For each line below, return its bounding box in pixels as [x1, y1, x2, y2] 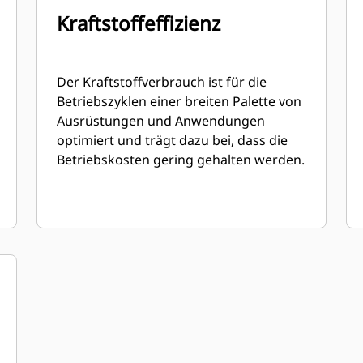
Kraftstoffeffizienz [57, 10, 221, 36]
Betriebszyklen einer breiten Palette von [57, 92, 302, 110]
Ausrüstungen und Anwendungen [57, 112, 266, 130]
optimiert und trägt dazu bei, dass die [57, 131, 288, 149]
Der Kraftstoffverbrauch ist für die [57, 73, 267, 91]
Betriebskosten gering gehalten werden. [57, 151, 305, 169]
